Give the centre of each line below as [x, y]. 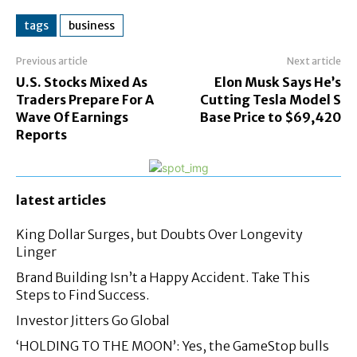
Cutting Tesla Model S [270, 100]
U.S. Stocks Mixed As [82, 82]
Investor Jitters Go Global [93, 321]
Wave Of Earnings [72, 118]
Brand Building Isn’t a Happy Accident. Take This [163, 278]
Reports [41, 135]
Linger [36, 252]
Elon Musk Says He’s [277, 82]
